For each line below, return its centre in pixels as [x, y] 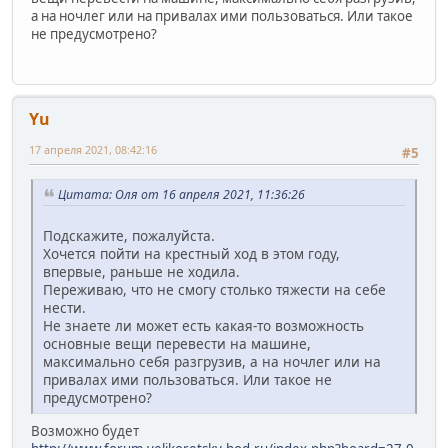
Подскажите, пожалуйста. [129, 235]
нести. [64, 307]
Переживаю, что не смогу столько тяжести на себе [214, 289]
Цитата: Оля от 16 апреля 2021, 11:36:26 [181, 194]
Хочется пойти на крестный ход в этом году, [191, 253]
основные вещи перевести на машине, [177, 343]
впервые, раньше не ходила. [141, 271]
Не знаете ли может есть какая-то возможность [203, 325]
